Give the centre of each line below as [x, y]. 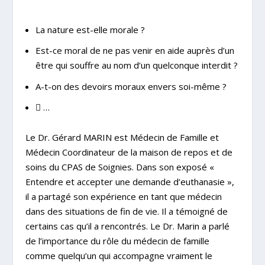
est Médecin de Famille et [165, 137]
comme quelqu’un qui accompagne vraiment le [119, 255]
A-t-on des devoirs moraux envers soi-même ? [131, 86]
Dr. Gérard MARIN [73, 137]
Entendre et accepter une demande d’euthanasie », [130, 181]
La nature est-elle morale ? [90, 29]
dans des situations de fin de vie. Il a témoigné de [126, 211]
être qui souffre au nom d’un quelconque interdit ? [136, 65]
